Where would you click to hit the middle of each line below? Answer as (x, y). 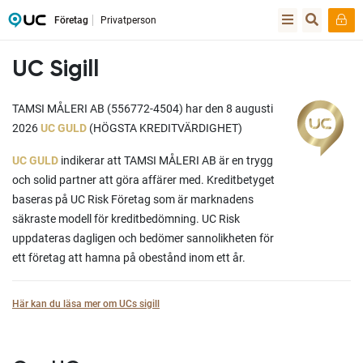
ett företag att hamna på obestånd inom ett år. (129, 258)
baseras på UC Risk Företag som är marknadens (133, 199)
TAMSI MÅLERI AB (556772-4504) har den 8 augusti (143, 109)
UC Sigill (56, 70)
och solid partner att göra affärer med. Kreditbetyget (143, 180)
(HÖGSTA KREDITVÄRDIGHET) (164, 128)
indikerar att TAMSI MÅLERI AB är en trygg (166, 160)
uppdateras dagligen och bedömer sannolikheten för (143, 238)
